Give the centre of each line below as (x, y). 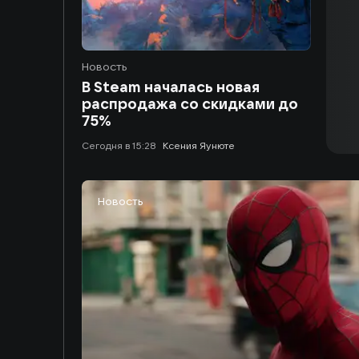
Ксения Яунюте (199, 145)
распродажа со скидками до (190, 104)
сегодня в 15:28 (123, 145)
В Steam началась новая (171, 87)
